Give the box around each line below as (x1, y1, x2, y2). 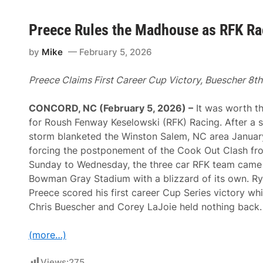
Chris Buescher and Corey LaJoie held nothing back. (28, 201, 262, 213)
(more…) (28, 229, 66, 241)
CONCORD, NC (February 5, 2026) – (28, 102, 193, 114)
